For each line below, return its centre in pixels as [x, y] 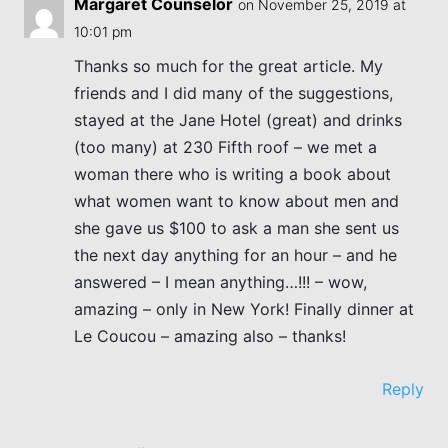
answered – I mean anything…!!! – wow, [220, 281]
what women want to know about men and [236, 200]
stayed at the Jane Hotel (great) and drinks [237, 119]
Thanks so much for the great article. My [228, 65]
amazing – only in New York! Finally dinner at [243, 308]
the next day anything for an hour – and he [235, 254]
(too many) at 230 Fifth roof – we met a [225, 146]
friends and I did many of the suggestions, [233, 92]
